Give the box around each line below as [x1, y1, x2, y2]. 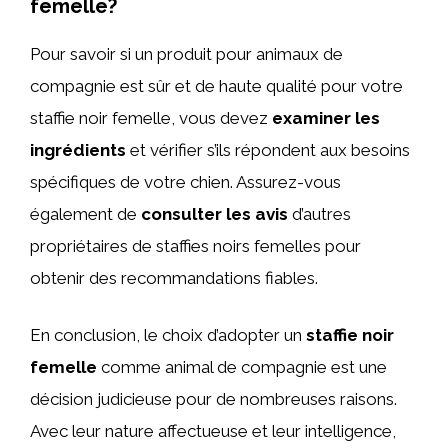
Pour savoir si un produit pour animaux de [30, 43, 343, 64]
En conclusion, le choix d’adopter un [30, 325, 306, 345]
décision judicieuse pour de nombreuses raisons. [30, 389, 397, 409]
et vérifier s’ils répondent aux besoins [126, 139, 410, 160]
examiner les [272, 107, 380, 128]
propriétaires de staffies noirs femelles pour [30, 235, 361, 256]
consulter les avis [141, 203, 288, 224]
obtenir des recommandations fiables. [30, 267, 318, 288]
